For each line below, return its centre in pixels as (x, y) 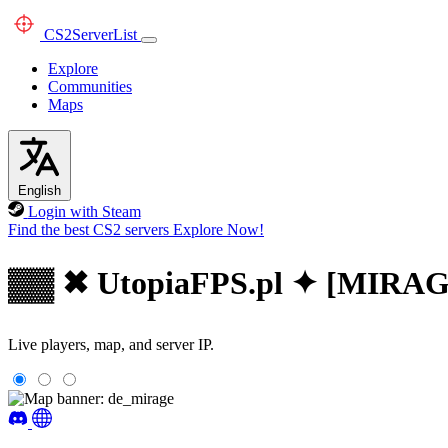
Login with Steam (84, 211)
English (39, 190)
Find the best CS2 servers (88, 229)
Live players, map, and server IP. (111, 344)
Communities (90, 86)
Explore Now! (218, 229)
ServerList (104, 34)
